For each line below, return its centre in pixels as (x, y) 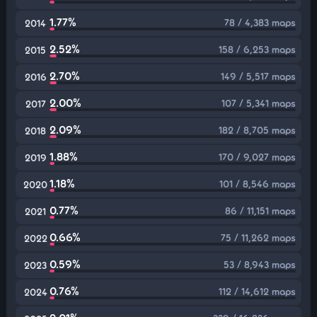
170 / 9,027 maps (257, 157)
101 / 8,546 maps (258, 184)
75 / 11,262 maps (258, 237)
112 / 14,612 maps (257, 291)
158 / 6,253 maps (257, 49)
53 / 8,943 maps (260, 264)
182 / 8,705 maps (257, 130)
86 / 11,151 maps (260, 211)
